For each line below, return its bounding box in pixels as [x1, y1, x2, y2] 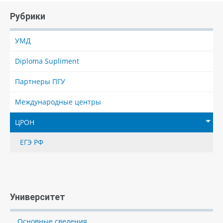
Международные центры [15, 97, 101, 107]
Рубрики [10, 11, 45, 21]
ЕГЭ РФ [20, 137, 43, 147]
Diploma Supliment [15, 56, 79, 66]
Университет [10, 192, 65, 202]
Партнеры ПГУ [15, 77, 65, 86]
